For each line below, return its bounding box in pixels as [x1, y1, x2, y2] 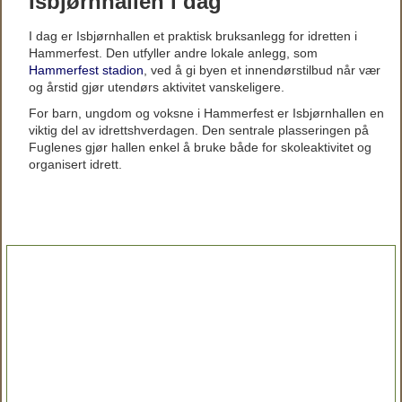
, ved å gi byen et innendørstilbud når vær [144, 63, 380, 77]
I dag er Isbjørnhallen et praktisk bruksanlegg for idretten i [29, 29, 357, 43]
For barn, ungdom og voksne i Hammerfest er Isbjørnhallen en [29, 106, 384, 120]
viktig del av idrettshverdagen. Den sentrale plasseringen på [29, 123, 369, 137]
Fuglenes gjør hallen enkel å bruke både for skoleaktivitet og [29, 140, 371, 154]
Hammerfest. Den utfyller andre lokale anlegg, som [29, 46, 318, 60]
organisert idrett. [29, 157, 122, 171]
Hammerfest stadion [29, 63, 144, 77]
